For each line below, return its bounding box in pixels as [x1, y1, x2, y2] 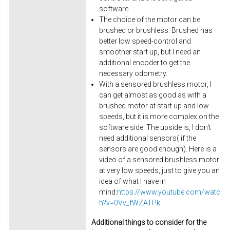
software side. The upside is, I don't [99, 123, 211, 131]
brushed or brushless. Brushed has [99, 26, 213, 34]
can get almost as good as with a [99, 90, 206, 99]
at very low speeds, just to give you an [99, 166, 220, 175]
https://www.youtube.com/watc [117, 187, 220, 196]
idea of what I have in [99, 177, 166, 185]
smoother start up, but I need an [99, 47, 201, 56]
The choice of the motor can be [99, 15, 200, 24]
